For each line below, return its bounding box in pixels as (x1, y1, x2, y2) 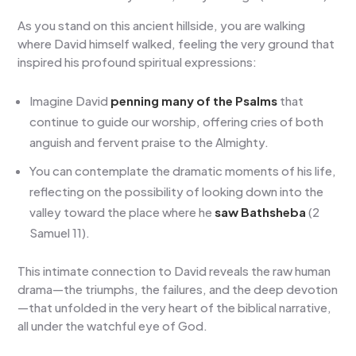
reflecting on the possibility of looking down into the (29, 183, 324, 199)
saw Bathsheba (215, 203, 307, 219)
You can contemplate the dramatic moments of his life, (29, 162, 337, 178)
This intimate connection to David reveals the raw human (17, 262, 331, 278)
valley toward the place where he (29, 203, 215, 219)
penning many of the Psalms (110, 92, 278, 108)
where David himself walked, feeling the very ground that (17, 35, 335, 51)
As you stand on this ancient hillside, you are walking (17, 17, 306, 33)
